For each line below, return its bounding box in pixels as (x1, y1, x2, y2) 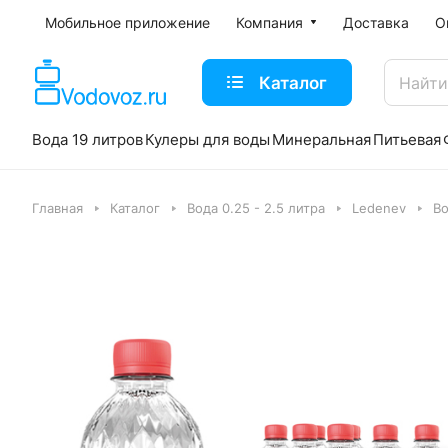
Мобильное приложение (45, 14, 210, 31)
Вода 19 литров (32, 130, 143, 149)
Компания (236, 14, 303, 31)
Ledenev (352, 200, 406, 216)
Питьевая (373, 130, 441, 149)
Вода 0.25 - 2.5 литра (187, 200, 325, 216)
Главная (32, 200, 83, 216)
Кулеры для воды (145, 130, 270, 149)
